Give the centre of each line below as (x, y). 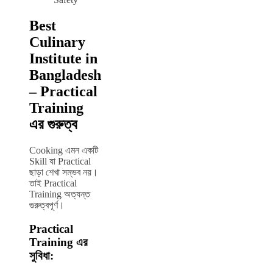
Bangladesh (65, 75)
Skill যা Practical (60, 161)
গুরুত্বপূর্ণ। (47, 205)
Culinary (57, 42)
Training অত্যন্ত (60, 194)
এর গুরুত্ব (53, 125)
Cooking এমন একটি (64, 151)
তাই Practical (53, 183)
